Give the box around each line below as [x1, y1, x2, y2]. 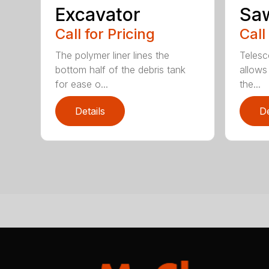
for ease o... [55, 77, 109, 90]
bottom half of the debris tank [55, 63, 186, 76]
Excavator [55, 3, 141, 25]
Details [75, 104, 106, 117]
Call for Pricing [55, 25, 156, 43]
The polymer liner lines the [55, 49, 170, 61]
